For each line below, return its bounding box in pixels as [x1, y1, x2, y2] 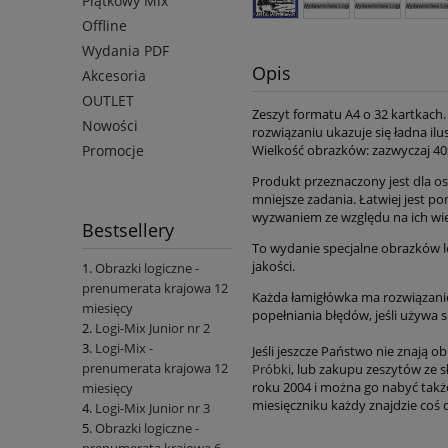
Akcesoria [82, 66, 146, 86]
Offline [82, 16, 127, 36]
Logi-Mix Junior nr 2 [95, 319, 210, 338]
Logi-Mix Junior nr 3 [95, 399, 210, 418]
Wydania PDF [82, 41, 169, 61]
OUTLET [82, 91, 134, 111]
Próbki [252, 359, 291, 378]
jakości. [252, 256, 295, 275]
